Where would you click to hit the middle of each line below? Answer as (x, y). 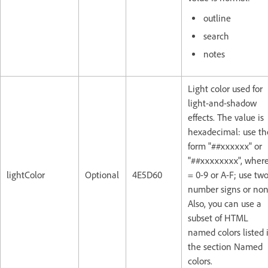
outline (217, 18)
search (216, 36)
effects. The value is (226, 117)
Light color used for (225, 89)
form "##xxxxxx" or (225, 146)
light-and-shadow (222, 103)
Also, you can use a (225, 203)
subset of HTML (218, 218)
